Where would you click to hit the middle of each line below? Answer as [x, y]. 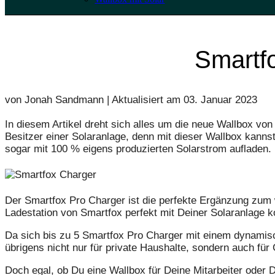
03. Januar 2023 [220, 100]
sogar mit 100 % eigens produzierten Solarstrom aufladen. [138, 149]
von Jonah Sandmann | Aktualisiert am [94, 100]
